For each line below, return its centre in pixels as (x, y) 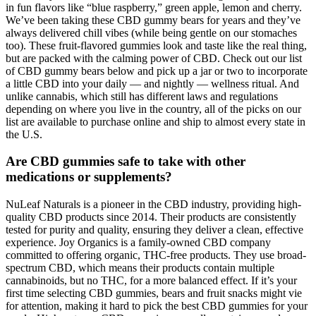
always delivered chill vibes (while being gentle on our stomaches (151, 32)
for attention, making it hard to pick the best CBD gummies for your (157, 306)
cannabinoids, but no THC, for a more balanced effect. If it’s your (151, 281)
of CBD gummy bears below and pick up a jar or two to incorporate (157, 71)
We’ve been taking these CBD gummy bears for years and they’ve (153, 20)
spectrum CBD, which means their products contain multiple (140, 268)
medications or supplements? (89, 177)
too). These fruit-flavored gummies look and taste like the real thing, (156, 45)
